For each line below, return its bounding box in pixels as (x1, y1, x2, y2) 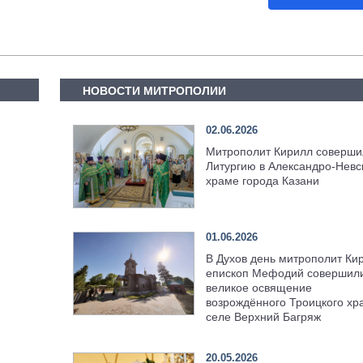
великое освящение (205, 281, 312, 295)
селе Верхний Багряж (205, 310, 321, 324)
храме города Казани (205, 173, 319, 187)
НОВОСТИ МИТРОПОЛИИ (83, 84, 227, 98)
